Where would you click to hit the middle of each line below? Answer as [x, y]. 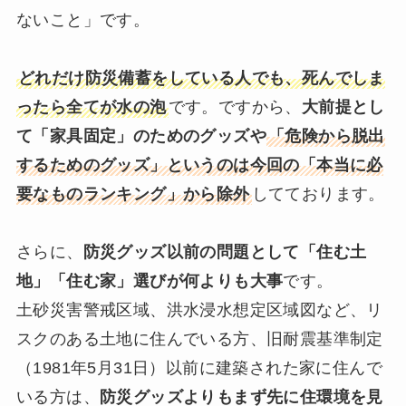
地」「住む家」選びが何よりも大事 [150, 280]
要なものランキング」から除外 [133, 193]
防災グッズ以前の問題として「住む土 [225, 251]
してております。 [318, 193]
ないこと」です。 [83, 19]
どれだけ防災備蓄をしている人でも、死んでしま [201, 77]
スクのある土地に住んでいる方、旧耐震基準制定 [199, 338]
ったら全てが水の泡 [91, 106]
